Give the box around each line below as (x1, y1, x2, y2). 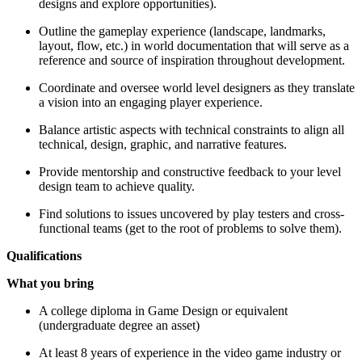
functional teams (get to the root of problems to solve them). (39, 221, 342, 235)
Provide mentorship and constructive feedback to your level (39, 164, 341, 179)
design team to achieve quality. (39, 179, 195, 193)
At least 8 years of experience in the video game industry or (39, 345, 341, 360)
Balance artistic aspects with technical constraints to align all (39, 122, 344, 137)
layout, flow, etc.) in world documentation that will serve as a (39, 38, 349, 53)
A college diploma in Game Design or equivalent (39, 303, 288, 318)
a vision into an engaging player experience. (39, 95, 263, 109)
